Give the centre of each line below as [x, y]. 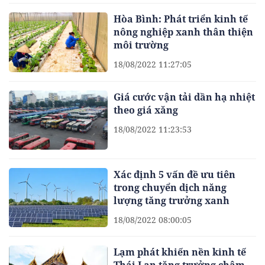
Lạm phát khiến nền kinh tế [180, 252]
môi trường [141, 45]
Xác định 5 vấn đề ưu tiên [175, 174]
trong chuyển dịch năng [170, 188]
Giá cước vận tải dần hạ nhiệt [185, 97]
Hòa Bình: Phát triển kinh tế [181, 19]
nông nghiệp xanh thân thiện [184, 32]
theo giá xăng [146, 110]
